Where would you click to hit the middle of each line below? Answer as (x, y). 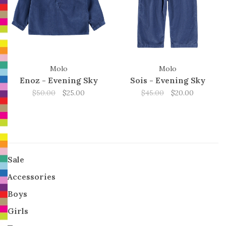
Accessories (32, 177)
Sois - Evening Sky (167, 80)
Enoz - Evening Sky (59, 80)
